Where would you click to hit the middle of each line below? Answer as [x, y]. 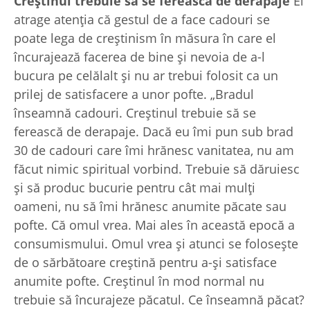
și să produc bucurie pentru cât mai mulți [135, 187]
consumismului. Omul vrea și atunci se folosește [156, 243]
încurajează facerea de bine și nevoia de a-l [139, 56]
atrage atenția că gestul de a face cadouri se [142, 19]
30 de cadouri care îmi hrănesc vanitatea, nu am [154, 150]
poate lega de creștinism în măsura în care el [145, 38]
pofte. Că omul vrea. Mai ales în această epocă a [154, 225]
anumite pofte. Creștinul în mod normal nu [139, 281]
